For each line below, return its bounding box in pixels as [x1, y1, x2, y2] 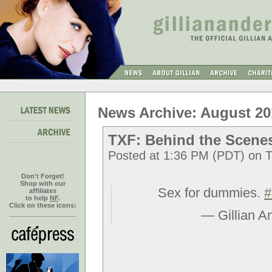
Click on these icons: [8, 202, 76, 209]
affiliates [29, 187, 56, 194]
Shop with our [19, 180, 66, 187]
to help [25, 194, 50, 202]
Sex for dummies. [158, 185, 264, 200]
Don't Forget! [21, 172, 64, 180]
